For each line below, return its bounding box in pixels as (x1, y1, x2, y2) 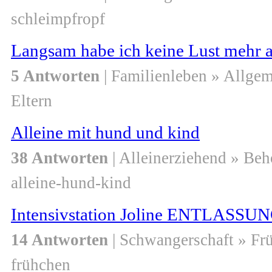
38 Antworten (11, 149, 108, 168)
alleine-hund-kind (11, 174, 131, 192)
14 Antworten (11, 231, 108, 250)
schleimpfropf (11, 10, 105, 29)
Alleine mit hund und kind (11, 123, 200, 143)
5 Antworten (11, 67, 100, 86)
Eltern (11, 92, 52, 110)
